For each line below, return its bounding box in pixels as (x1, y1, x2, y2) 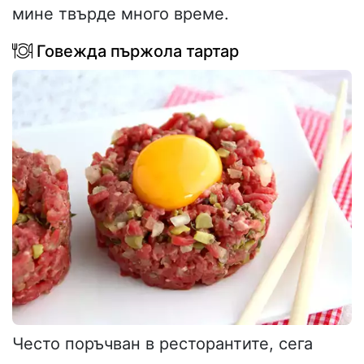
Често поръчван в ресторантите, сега (12, 333, 313, 353)
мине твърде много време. (12, 4, 229, 24)
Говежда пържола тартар (32, 41, 239, 62)
